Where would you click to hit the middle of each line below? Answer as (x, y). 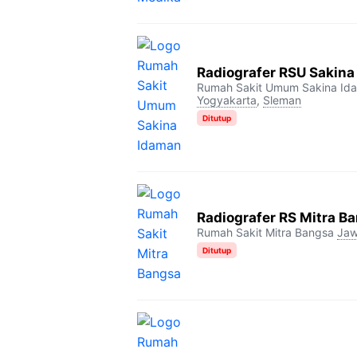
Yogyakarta (227, 100)
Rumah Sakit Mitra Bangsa (265, 232)
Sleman (282, 100)
